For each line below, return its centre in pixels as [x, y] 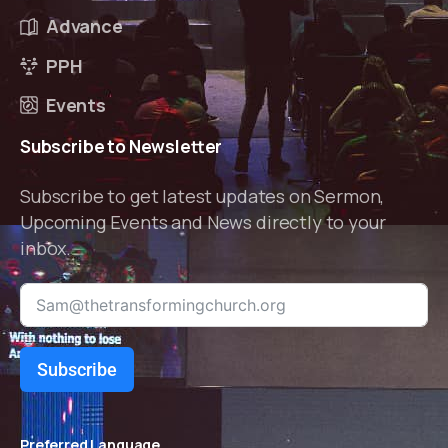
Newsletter [175, 146]
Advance [84, 26]
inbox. [46, 247]
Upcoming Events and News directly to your [203, 221]
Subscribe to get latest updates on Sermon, [202, 195]
